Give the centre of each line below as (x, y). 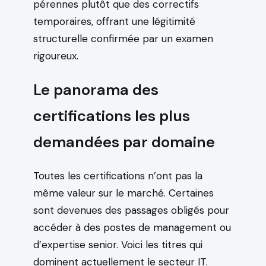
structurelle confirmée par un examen (123, 38)
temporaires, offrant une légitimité (114, 21)
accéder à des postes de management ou (132, 227)
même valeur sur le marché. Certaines (123, 193)
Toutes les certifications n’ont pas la (118, 175)
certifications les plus (112, 116)
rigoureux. (56, 56)
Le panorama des (96, 90)
